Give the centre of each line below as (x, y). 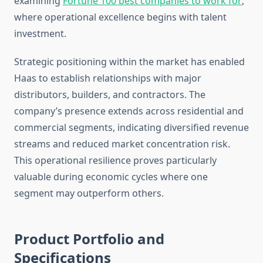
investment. (40, 34)
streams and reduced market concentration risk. (122, 144)
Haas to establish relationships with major (108, 78)
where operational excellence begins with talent (120, 17)
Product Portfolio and (89, 239)
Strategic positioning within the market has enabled (129, 62)
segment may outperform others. (89, 193)
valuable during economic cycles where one (111, 177)
